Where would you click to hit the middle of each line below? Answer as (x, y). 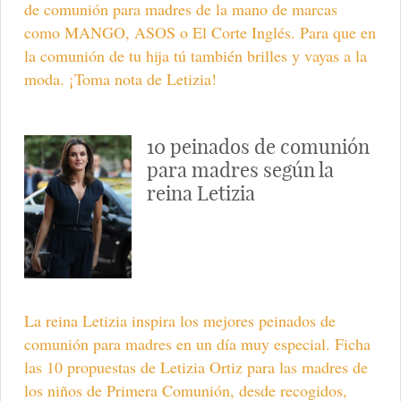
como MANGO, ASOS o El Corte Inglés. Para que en (200, 32)
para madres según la (240, 170)
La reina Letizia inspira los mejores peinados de (179, 321)
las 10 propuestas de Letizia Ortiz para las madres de (196, 367)
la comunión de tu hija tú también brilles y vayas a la (195, 55)
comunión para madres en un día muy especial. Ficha (197, 344)
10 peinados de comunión (258, 146)
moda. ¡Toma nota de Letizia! (120, 78)
